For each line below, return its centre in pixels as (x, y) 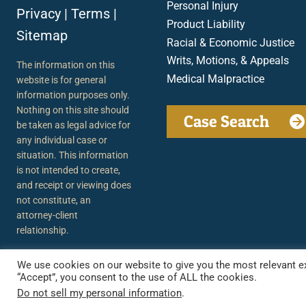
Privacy (39, 13)
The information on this (66, 65)
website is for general (61, 80)
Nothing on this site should (73, 110)
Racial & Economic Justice (231, 42)
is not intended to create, (68, 170)
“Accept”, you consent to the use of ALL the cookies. (137, 277)
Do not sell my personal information (99, 293)
